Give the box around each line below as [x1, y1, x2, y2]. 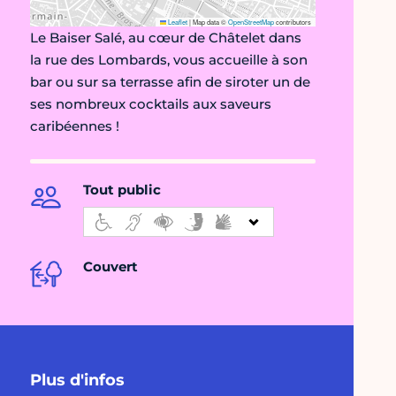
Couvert [83, 258, 138, 276]
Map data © [191, 17, 228, 27]
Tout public [83, 181, 161, 199]
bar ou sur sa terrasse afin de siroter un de [30, 73, 310, 91]
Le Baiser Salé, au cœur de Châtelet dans [30, 29, 301, 47]
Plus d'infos [30, 370, 125, 391]
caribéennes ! [30, 118, 119, 135]
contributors [274, 17, 311, 27]
